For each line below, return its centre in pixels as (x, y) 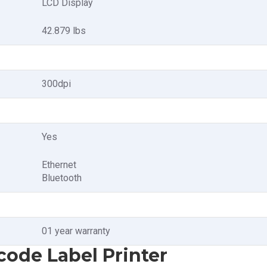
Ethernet (59, 165)
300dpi (56, 84)
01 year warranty (76, 231)
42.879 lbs (64, 31)
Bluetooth (62, 178)
